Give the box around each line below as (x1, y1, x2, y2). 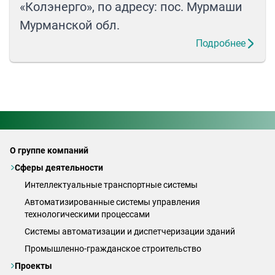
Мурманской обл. (20, 18, 120, 33)
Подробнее (196, 37, 246, 50)
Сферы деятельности (15, 163, 103, 173)
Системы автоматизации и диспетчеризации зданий (25, 227, 235, 237)
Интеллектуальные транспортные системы (25, 180, 198, 190)
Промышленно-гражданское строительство (25, 244, 201, 254)
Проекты (15, 261, 52, 271)
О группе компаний (10, 145, 88, 156)
